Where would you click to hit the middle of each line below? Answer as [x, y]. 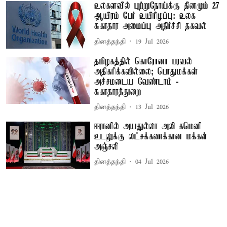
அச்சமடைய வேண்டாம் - [137, 82]
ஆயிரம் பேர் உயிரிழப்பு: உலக [145, 16]
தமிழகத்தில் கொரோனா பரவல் [143, 62]
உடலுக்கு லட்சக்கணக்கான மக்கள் [151, 137]
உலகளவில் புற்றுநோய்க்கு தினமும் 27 [157, 6]
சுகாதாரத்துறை [118, 92]
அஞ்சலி [106, 147]
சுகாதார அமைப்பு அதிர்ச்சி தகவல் [151, 27]
